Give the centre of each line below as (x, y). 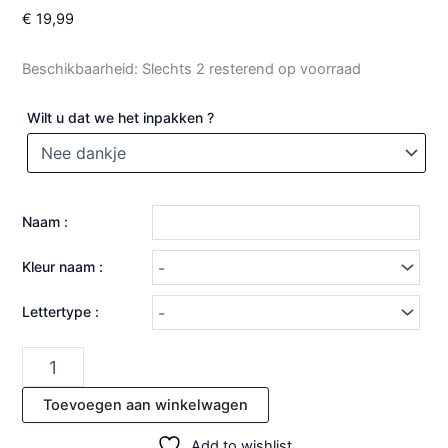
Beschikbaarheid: (80, 68)
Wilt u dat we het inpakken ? (121, 118)
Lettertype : (61, 312)
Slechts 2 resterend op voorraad (252, 68)
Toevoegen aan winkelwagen (146, 405)
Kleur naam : (63, 267)
